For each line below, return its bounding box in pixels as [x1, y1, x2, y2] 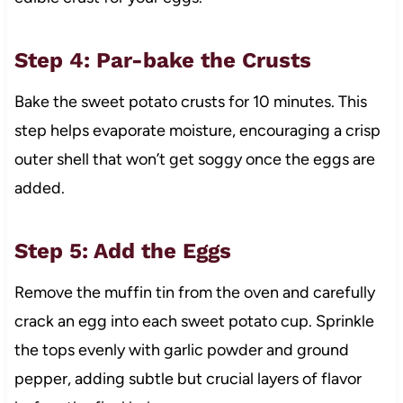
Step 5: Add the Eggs [13, 237, 231, 264]
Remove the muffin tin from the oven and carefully [13, 282, 375, 302]
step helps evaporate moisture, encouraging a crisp [13, 120, 381, 140]
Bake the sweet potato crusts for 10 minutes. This [13, 91, 367, 112]
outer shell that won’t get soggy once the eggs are [13, 148, 375, 169]
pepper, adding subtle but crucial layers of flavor [13, 368, 362, 389]
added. [13, 177, 65, 198]
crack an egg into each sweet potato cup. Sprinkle [13, 310, 374, 331]
